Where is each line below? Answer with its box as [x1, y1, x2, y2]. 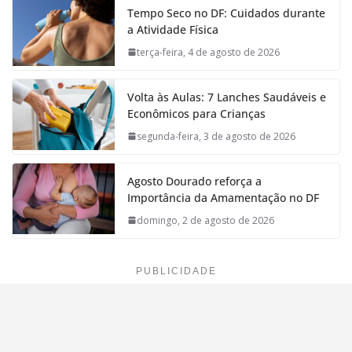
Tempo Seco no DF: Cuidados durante [127, 5, 325, 20]
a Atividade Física [127, 21, 218, 37]
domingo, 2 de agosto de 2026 [137, 213, 274, 227]
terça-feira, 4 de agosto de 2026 [137, 45, 280, 59]
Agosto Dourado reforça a [127, 173, 262, 189]
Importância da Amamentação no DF [127, 189, 319, 205]
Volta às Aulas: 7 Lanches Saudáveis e [127, 89, 326, 104]
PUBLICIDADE [135, 265, 217, 277]
